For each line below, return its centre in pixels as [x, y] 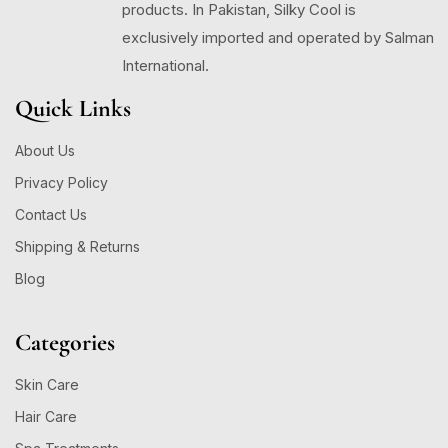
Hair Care [46, 416]
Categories [65, 342]
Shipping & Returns [77, 246]
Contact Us [51, 214]
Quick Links [73, 108]
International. [165, 65]
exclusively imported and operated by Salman [278, 37]
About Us [45, 150]
